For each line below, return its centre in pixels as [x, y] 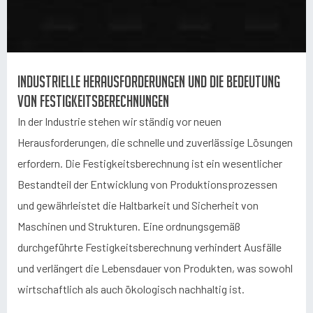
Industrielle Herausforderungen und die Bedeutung [149, 81]
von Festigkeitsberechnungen [93, 101]
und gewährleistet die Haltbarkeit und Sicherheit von [138, 205]
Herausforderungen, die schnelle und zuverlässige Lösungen [155, 142]
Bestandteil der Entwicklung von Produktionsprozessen [147, 184]
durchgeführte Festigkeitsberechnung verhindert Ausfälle [150, 247]
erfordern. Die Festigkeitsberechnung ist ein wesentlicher [150, 163]
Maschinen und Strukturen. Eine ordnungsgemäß [129, 226]
